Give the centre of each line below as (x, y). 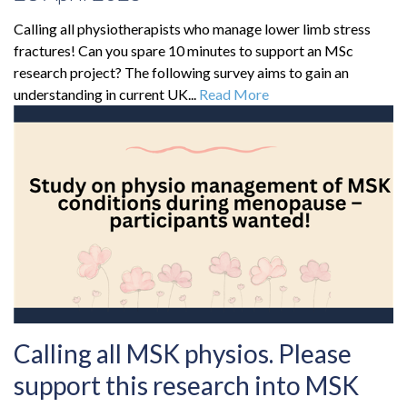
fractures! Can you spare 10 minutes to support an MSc (184, 51)
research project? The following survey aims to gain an (181, 73)
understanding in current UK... (106, 94)
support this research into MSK (186, 386)
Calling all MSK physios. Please (183, 354)
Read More (234, 94)
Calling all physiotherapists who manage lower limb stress (192, 29)
